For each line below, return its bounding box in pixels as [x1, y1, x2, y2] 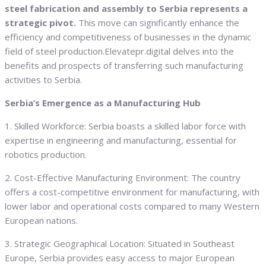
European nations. [5, 214, 78, 227]
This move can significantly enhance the [78, 17, 239, 29]
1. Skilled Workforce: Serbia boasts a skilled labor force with [5, 120, 246, 132]
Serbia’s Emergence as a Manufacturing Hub [5, 97, 201, 109]
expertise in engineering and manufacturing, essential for [5, 134, 237, 147]
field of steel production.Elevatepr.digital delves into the [5, 45, 234, 58]
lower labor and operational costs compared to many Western [5, 200, 259, 213]
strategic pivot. [5, 17, 78, 29]
